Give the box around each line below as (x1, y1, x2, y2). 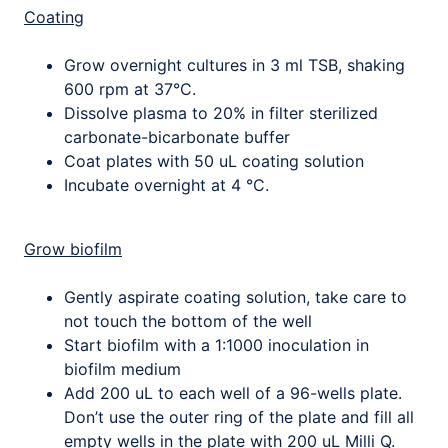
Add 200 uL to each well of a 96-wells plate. (64, 383, 402, 403)
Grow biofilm (24, 239, 122, 259)
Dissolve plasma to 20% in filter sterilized (64, 103, 378, 123)
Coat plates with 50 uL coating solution (64, 151, 364, 171)
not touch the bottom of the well (64, 311, 312, 331)
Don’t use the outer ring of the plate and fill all (64, 407, 414, 427)
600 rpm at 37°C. (64, 79, 196, 99)
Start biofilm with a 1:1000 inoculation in (64, 335, 369, 355)
